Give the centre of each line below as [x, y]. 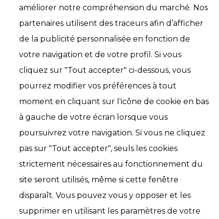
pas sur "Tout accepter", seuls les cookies [98, 148]
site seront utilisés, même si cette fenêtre [99, 180]
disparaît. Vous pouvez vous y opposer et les [105, 195]
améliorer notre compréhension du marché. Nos [113, 8]
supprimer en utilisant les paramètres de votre [110, 211]
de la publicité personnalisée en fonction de [105, 39]
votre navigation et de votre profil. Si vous [100, 55]
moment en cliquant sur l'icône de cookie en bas [114, 101]
